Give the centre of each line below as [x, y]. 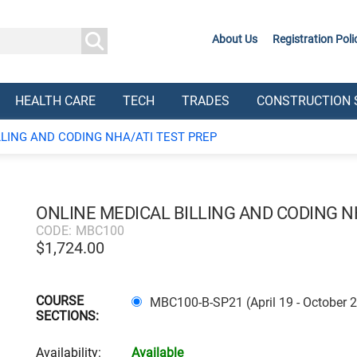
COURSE [60, 301]
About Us [235, 39]
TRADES [206, 101]
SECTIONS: [67, 316]
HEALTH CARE [55, 101]
